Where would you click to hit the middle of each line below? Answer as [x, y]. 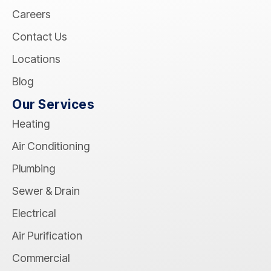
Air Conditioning [51, 146]
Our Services [53, 105]
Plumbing [34, 169]
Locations [36, 59]
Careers [31, 15]
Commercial [41, 258]
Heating [31, 124]
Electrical [34, 214]
